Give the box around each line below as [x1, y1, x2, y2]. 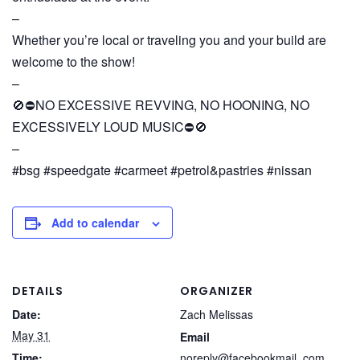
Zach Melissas [180, 306, 253, 322]
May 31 [12, 327, 50, 343]
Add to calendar [51, 215, 139, 231]
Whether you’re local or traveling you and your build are [12, 31, 326, 49]
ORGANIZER [180, 283, 253, 299]
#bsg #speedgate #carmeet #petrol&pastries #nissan [12, 161, 312, 179]
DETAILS [12, 283, 63, 299]
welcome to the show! [12, 52, 135, 71]
